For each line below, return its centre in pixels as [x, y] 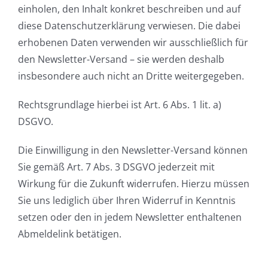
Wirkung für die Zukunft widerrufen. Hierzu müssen [134, 184]
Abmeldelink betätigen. [70, 234]
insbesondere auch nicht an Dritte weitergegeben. [131, 76]
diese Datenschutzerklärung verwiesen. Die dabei [129, 26]
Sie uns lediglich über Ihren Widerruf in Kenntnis [127, 201]
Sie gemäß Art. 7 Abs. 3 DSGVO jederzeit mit [116, 167]
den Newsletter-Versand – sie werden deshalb [121, 60]
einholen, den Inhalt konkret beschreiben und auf [129, 9]
